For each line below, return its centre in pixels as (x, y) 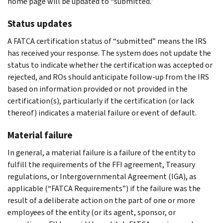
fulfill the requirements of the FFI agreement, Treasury (101, 164)
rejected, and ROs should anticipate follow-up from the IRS (108, 77)
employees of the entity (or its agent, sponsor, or (92, 212)
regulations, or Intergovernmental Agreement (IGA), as (102, 176)
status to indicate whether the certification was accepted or (110, 65)
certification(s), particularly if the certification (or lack (101, 101)
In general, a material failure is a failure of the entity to (102, 152)
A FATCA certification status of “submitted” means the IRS (107, 41)
